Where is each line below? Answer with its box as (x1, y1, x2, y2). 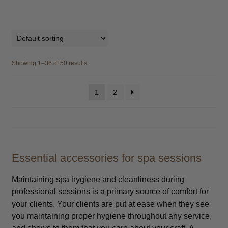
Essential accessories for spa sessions (11, 151, 202, 164)
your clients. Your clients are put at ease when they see (11, 199, 209, 208)
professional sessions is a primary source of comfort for (11, 187, 209, 196)
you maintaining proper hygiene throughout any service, (11, 211, 212, 220)
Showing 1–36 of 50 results (11, 59, 87, 67)
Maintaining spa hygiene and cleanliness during (11, 175, 184, 184)
